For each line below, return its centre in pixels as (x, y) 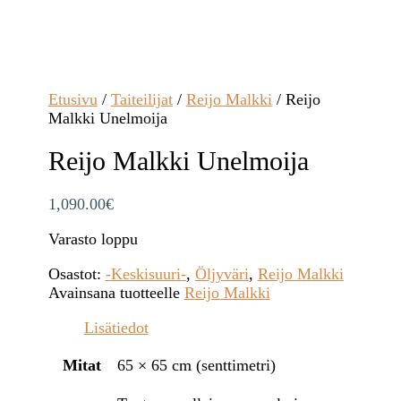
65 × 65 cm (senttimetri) (196, 365)
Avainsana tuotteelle (116, 292)
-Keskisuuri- (145, 273)
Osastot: (77, 273)
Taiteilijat (141, 100)
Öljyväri (222, 273)
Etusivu (73, 100)
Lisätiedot (116, 327)
